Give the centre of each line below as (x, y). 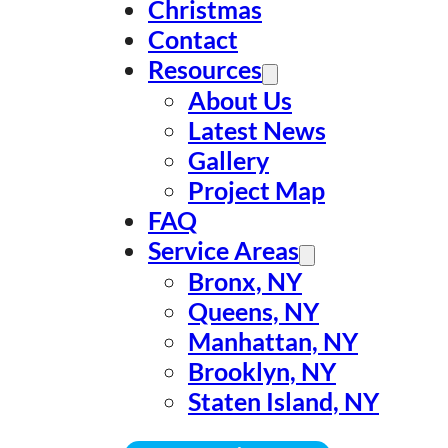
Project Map (256, 190)
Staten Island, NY (283, 401)
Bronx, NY (245, 281)
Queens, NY (253, 311)
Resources (205, 69)
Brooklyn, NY (262, 371)
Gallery (228, 160)
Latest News (257, 130)
